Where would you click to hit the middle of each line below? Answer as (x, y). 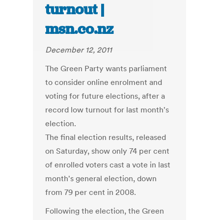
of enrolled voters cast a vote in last (108, 165)
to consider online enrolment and (104, 82)
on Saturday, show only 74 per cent (108, 151)
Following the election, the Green (105, 211)
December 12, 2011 (79, 50)
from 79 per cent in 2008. (91, 192)
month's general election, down (101, 179)
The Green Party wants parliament (106, 69)
